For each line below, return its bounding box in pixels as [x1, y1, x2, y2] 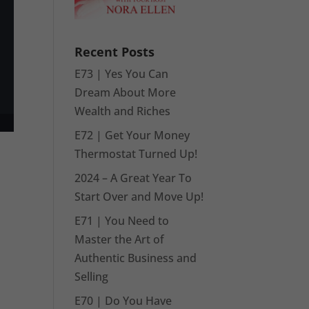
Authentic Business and [74, 250, 197, 266]
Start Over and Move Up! [74, 188, 204, 204]
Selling [74, 268, 109, 284]
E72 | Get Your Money [74, 127, 190, 143]
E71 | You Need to [74, 212, 170, 228]
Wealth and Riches [74, 103, 171, 119]
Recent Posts [74, 43, 155, 60]
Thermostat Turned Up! [74, 146, 198, 161]
